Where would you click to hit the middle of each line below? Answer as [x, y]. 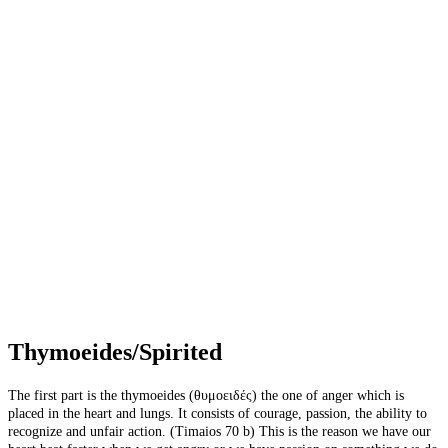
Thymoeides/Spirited [115, 351]
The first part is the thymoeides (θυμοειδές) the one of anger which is [206, 395]
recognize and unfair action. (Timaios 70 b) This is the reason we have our [219, 431]
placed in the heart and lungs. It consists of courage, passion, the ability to [217, 413]
